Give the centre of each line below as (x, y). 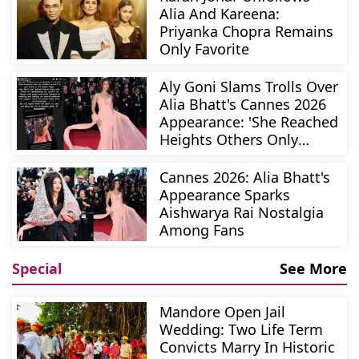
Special (37, 268)
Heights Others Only (229, 140)
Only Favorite (205, 49)
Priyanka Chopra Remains (247, 32)
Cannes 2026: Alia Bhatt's (245, 177)
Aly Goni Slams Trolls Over (249, 87)
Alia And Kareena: (220, 14)
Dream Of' (195, 157)
